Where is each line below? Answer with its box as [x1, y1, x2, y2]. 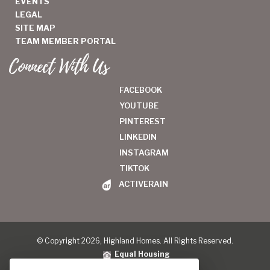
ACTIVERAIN [119, 179, 169, 189]
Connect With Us [9, 53, 109, 81]
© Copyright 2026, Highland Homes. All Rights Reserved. [37, 236, 233, 245]
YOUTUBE [119, 101, 159, 111]
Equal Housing [110, 249, 170, 259]
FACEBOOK [119, 85, 162, 95]
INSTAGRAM [119, 148, 169, 158]
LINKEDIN [119, 132, 157, 142]
